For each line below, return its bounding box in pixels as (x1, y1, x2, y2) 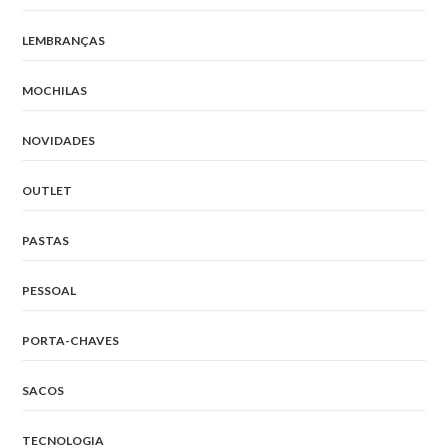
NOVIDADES (22, 132, 96, 148)
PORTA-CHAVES (22, 332, 120, 348)
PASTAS (22, 232, 70, 248)
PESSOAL (22, 282, 77, 298)
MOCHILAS (22, 82, 88, 98)
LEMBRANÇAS (22, 32, 106, 48)
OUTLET (22, 182, 73, 198)
